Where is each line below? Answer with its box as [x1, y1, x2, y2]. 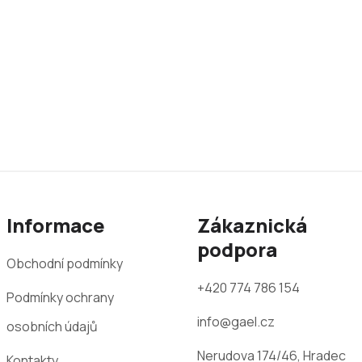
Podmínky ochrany [6, 288, 114, 306]
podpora [197, 235, 277, 263]
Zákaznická [197, 211, 307, 238]
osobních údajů [6, 317, 98, 335]
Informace [6, 211, 105, 238]
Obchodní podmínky [6, 254, 123, 272]
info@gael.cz [197, 312, 275, 330]
